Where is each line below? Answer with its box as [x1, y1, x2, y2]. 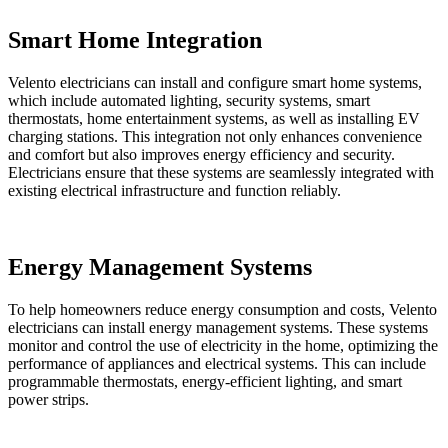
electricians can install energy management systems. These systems [8, 318, 428, 336]
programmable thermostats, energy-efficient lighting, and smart [8, 372, 402, 390]
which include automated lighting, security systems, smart [8, 91, 370, 109]
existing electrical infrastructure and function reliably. [8, 181, 341, 199]
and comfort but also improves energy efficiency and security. [8, 145, 395, 163]
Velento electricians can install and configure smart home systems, [8, 73, 422, 91]
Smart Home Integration [8, 27, 262, 54]
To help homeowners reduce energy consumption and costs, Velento [8, 300, 437, 318]
